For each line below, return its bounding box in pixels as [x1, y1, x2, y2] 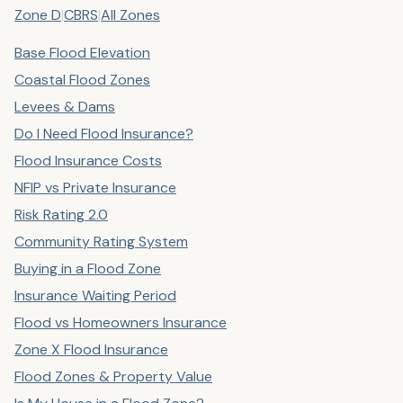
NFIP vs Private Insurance [14, 178, 176, 197]
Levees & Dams [14, 97, 115, 116]
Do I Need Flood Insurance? [14, 124, 193, 143]
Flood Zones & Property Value [14, 367, 212, 386]
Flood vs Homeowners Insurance [14, 313, 227, 332]
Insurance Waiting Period [14, 286, 176, 305]
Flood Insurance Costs [14, 151, 162, 170]
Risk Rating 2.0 [14, 205, 108, 224]
